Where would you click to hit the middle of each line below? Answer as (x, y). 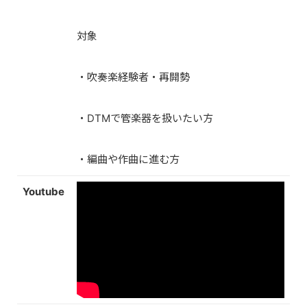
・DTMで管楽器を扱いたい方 (145, 118)
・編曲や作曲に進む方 (128, 159)
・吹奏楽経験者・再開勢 (133, 77)
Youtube (44, 192)
